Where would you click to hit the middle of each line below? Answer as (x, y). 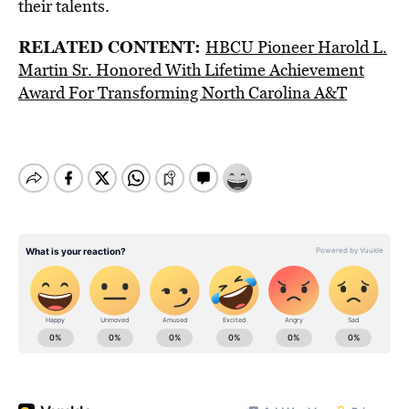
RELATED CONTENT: (112, 47)
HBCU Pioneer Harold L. (296, 47)
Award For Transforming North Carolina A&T (183, 93)
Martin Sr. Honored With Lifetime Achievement (191, 70)
